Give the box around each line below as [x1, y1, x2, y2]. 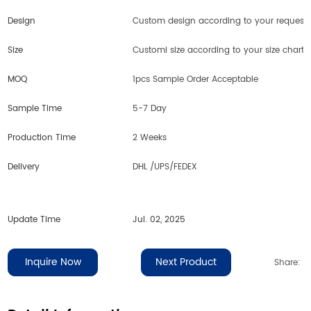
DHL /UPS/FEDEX [133, 160, 198, 174]
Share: [274, 255, 301, 269]
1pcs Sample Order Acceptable [133, 72, 259, 86]
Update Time [8, 212, 61, 226]
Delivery [8, 160, 40, 174]
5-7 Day [133, 101, 167, 115]
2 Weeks [133, 131, 167, 144]
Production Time [8, 131, 76, 144]
